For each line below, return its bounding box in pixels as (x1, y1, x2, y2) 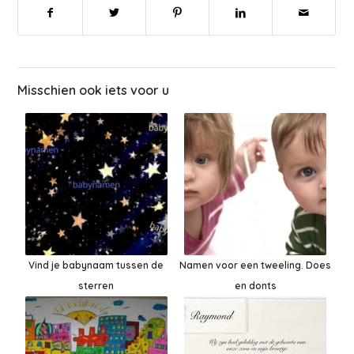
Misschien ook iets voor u (17, 82, 170, 99)
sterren (78, 280, 115, 292)
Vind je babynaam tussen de (28, 259, 164, 272)
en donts (234, 280, 277, 292)
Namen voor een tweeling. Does (179, 259, 332, 272)
